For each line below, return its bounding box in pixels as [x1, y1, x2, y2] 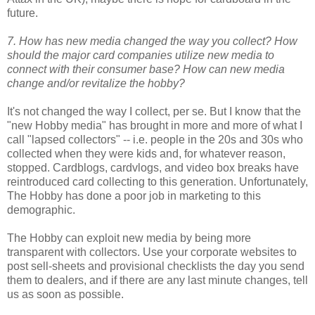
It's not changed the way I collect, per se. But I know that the [7, 105, 301, 117]
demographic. [7, 203, 75, 216]
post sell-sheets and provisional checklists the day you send [7, 259, 304, 272]
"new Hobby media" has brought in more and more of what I [7, 119, 302, 131]
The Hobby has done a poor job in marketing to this [7, 189, 261, 202]
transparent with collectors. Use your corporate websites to [7, 245, 297, 258]
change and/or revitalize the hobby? [7, 77, 185, 89]
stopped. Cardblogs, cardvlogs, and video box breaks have [7, 161, 299, 174]
